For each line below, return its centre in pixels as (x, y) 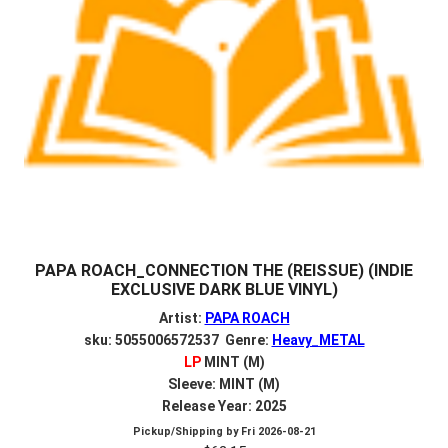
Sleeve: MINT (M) (224, 384)
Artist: (181, 318)
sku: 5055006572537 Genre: (177, 340)
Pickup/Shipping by (186, 432)
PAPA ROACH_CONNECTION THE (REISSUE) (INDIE (224, 270)
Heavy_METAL (318, 340)
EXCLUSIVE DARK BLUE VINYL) (224, 289)
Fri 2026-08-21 (278, 432)
